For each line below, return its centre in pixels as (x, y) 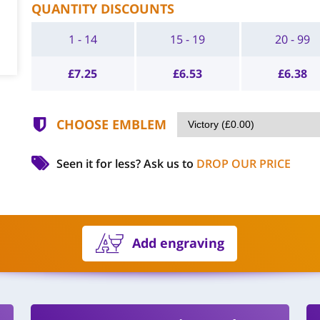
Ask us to (170, 164)
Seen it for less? (100, 164)
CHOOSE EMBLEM (111, 124)
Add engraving (179, 243)
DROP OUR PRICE (243, 164)
